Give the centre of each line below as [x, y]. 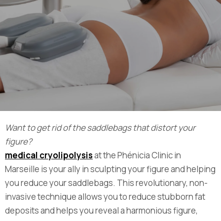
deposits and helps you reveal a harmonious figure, [101, 210]
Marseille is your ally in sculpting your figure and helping [110, 169]
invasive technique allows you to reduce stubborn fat [105, 197]
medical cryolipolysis [49, 155]
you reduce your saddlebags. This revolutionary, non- [106, 183]
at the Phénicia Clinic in [137, 155]
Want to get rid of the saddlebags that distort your [100, 128]
